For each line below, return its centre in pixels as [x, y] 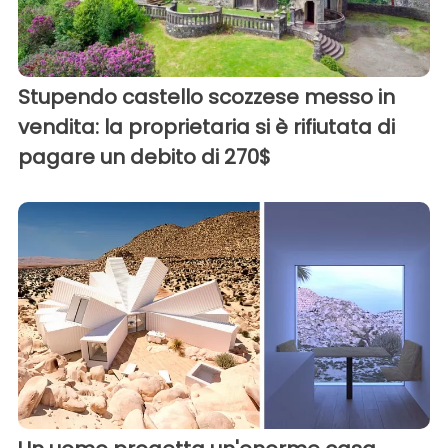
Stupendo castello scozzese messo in [206, 97]
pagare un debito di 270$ [144, 157]
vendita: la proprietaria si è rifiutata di [206, 127]
